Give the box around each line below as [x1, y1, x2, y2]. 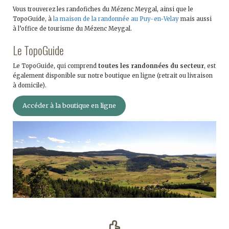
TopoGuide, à [13, 15, 53, 22]
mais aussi [179, 15, 212, 22]
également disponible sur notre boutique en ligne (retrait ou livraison [13, 72, 213, 79]
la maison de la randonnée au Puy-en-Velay [53, 15, 179, 22]
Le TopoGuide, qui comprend [13, 62, 97, 70]
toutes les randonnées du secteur [97, 62, 204, 70]
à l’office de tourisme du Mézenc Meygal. [13, 25, 132, 32]
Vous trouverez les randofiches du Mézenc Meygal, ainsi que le [13, 6, 193, 13]
